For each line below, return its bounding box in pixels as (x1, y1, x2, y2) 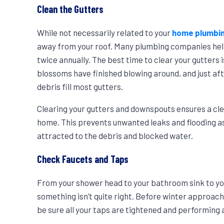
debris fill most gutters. (37, 81, 123, 92)
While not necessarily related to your (37, 27, 172, 38)
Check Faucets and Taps (37, 153, 129, 165)
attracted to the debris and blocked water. (37, 130, 193, 141)
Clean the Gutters (37, 3, 104, 15)
